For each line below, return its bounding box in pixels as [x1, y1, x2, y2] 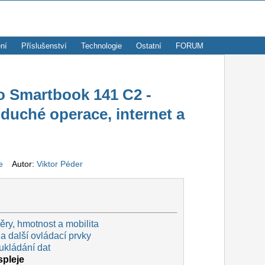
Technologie [81, 41, 122, 50]
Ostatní [136, 41, 161, 50]
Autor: [5, 159, 37, 169]
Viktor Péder [36, 159, 83, 169]
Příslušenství [21, 41, 67, 50]
